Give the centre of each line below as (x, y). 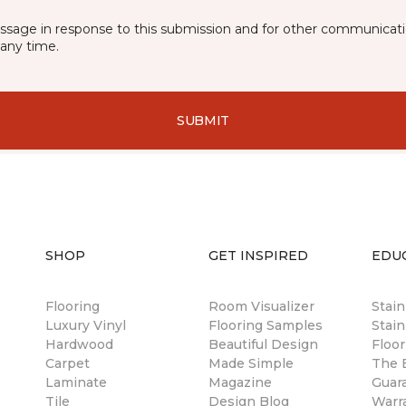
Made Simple (251, 363)
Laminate (76, 382)
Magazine (240, 382)
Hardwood (79, 344)
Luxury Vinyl (86, 325)
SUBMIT (203, 120)
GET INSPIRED (258, 256)
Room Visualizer (261, 306)
